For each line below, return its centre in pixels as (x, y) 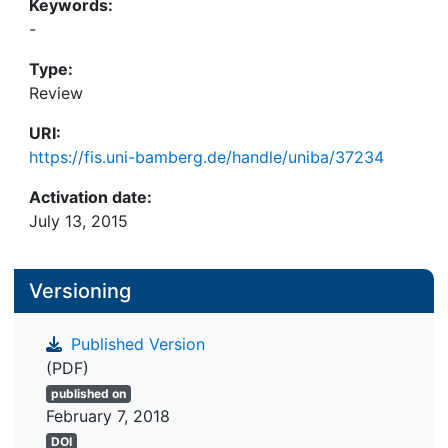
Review (56, 93)
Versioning (80, 291)
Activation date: (90, 197)
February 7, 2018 (108, 416)
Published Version (135, 344)
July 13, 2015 (78, 221)
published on (88, 394)
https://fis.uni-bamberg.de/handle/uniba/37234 (206, 157)
